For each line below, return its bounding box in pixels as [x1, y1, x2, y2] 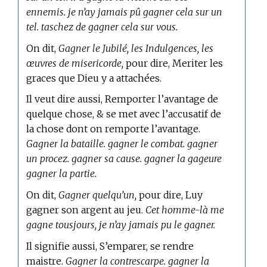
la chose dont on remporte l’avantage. [26, 123, 201, 135]
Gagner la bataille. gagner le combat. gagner [26, 138, 218, 150]
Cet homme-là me [145, 203, 225, 216]
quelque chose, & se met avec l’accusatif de [26, 108, 222, 120]
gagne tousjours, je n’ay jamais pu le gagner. [26, 218, 216, 231]
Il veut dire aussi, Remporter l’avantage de [26, 93, 219, 105]
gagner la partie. [26, 167, 97, 180]
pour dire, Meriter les [123, 57, 223, 69]
